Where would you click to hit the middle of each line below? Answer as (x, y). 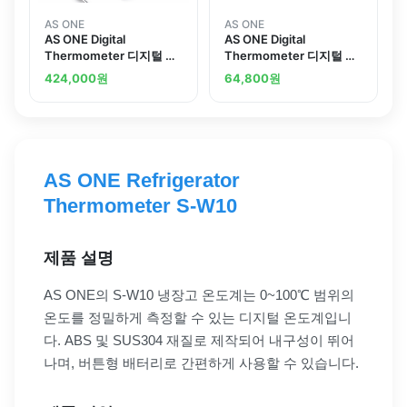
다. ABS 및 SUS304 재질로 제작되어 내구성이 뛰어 (199, 340)
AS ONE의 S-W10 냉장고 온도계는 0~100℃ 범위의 (199, 294)
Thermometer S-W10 (140, 205)
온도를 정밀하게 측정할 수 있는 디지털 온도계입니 (198, 317)
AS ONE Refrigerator (142, 180)
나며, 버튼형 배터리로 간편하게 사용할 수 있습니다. (201, 362)
